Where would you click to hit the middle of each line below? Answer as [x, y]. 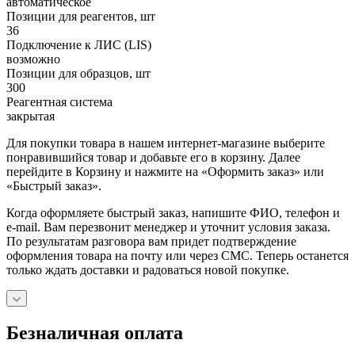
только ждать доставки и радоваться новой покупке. [148, 269]
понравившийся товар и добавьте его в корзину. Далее [153, 157]
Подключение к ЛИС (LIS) [79, 44]
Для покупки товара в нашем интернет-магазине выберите [166, 143]
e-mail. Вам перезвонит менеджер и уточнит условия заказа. [168, 227]
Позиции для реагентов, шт [81, 16]
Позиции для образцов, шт [78, 73]
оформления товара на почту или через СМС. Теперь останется [177, 255]
